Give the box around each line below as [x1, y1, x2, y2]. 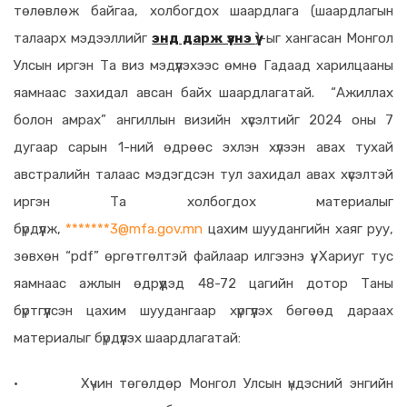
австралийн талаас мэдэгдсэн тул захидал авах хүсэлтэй [14, 166, 393, 183]
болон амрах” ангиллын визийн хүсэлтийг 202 [14, 112, 334, 128]
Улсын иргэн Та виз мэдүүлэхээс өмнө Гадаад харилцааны [14, 57, 393, 74]
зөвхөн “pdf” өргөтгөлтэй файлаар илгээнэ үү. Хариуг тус [14, 248, 393, 264]
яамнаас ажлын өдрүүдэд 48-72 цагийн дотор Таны [14, 275, 393, 292]
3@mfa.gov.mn [110, 221, 203, 237]
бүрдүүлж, [14, 221, 66, 237]
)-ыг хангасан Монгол [254, 30, 394, 46]
